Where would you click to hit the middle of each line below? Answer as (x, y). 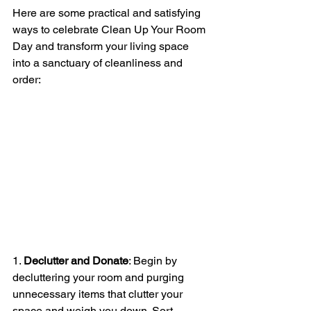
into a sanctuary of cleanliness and (99, 62)
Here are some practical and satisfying (108, 12)
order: (27, 79)
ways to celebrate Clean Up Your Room (110, 29)
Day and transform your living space (102, 46)
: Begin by (154, 261)
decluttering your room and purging (100, 278)
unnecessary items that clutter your (99, 294)
